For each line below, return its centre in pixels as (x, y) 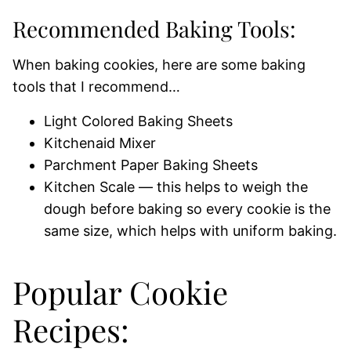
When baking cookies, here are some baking (159, 64)
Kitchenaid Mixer (100, 143)
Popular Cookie (120, 291)
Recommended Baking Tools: (154, 28)
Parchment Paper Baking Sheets (151, 165)
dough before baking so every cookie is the (187, 208)
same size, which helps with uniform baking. (190, 230)
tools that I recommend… (96, 86)
